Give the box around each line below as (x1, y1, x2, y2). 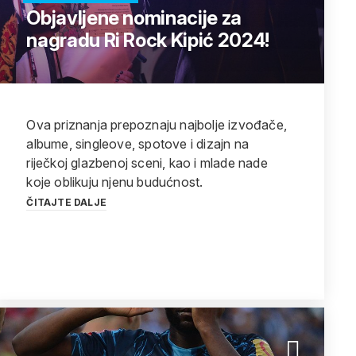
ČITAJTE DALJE (26, 196, 106, 208)
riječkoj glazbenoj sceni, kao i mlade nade (26, 155, 268, 171)
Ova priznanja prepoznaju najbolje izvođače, (26, 117, 287, 133)
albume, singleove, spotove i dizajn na (26, 136, 249, 152)
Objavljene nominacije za (26, 6, 242, 29)
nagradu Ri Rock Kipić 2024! (26, 29, 269, 52)
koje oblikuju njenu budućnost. (26, 174, 203, 190)
